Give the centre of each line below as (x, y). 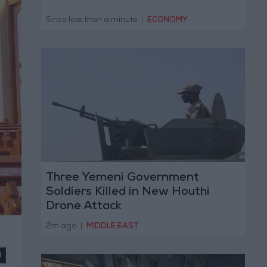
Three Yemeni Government (122, 178)
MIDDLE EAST (113, 226)
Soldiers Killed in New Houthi (128, 193)
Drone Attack (83, 207)
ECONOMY (167, 20)
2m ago (62, 226)
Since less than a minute (91, 20)
